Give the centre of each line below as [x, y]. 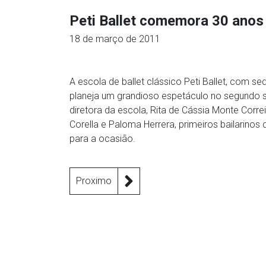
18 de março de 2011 [115, 39]
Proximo [94, 181]
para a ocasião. [102, 139]
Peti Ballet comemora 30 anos [167, 21]
